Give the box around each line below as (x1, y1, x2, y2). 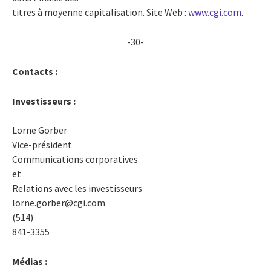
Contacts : (12, 65, 57, 77)
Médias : (12, 255, 47, 267)
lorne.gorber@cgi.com (12, 196, 105, 209)
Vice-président (12, 138, 72, 151)
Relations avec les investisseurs (12, 181, 142, 194)
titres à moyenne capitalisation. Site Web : (12, 5, 188, 18)
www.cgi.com (188, 5, 241, 18)
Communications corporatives (12, 152, 138, 165)
